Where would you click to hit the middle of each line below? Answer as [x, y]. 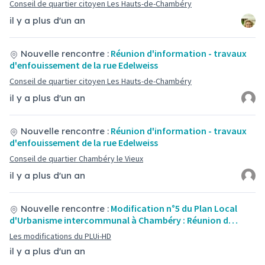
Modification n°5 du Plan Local [174, 208]
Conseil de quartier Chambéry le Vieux [76, 159]
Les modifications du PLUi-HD [60, 236]
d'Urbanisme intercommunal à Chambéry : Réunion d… [124, 220]
